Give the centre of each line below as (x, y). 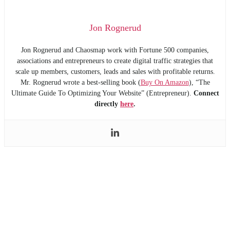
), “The (199, 83)
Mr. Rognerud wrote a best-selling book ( (80, 83)
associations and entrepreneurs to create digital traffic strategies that (115, 61)
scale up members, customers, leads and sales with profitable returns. (115, 72)
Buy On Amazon (165, 83)
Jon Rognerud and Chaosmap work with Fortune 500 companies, (115, 50)
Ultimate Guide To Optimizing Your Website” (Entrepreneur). (102, 93)
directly (107, 104)
